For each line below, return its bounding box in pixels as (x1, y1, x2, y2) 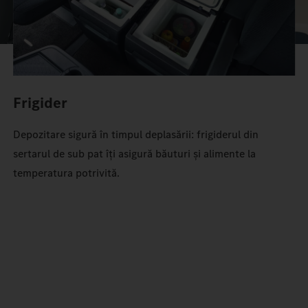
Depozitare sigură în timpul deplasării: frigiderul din (13, 127, 259, 142)
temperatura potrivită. (13, 166, 120, 181)
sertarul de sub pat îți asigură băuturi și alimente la (13, 146, 256, 162)
